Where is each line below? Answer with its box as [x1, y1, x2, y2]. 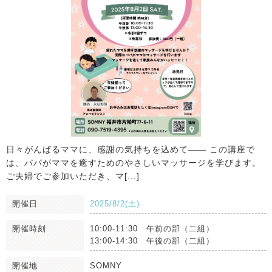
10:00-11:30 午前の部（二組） [90, 224, 214, 234]
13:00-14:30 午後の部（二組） [90, 236, 214, 246]
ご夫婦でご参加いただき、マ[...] [6, 171, 140, 182]
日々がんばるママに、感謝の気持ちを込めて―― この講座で [6, 144, 255, 155]
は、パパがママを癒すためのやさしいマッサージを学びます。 [6, 158, 261, 168]
